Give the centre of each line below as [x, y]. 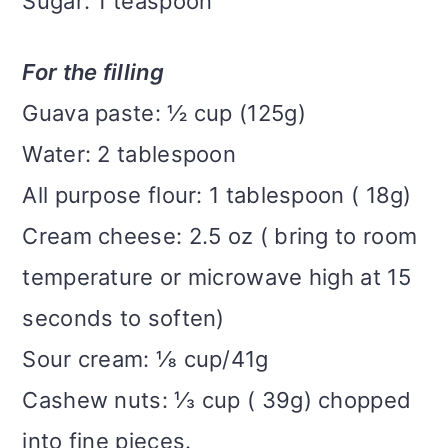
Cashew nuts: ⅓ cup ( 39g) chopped [217, 400]
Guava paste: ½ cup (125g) [164, 113]
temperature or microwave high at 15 [216, 277]
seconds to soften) [123, 318]
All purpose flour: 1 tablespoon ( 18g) [217, 195]
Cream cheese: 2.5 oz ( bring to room [220, 236]
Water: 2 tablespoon [129, 154]
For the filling [93, 72]
